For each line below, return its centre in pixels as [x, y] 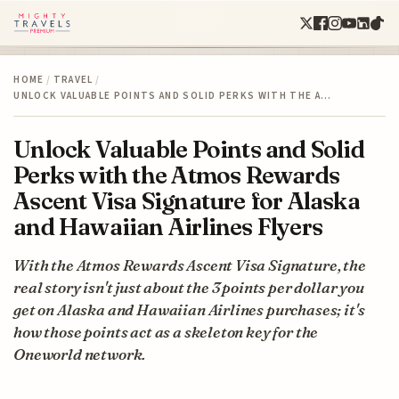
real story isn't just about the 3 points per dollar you [189, 287]
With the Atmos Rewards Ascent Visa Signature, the [190, 265]
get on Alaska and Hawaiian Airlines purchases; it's [189, 309]
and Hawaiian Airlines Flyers [168, 226]
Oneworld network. [80, 354]
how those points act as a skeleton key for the [166, 331]
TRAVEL [73, 79]
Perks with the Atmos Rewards [177, 175]
